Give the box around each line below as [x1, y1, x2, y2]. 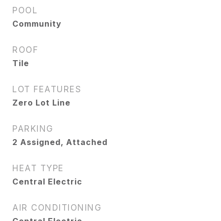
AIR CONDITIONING [12, 203, 102, 213]
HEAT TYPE [12, 163, 64, 173]
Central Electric [12, 177, 82, 186]
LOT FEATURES [12, 84, 81, 94]
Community [12, 19, 62, 29]
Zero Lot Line [12, 98, 71, 108]
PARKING [12, 124, 54, 134]
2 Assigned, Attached [12, 137, 108, 147]
